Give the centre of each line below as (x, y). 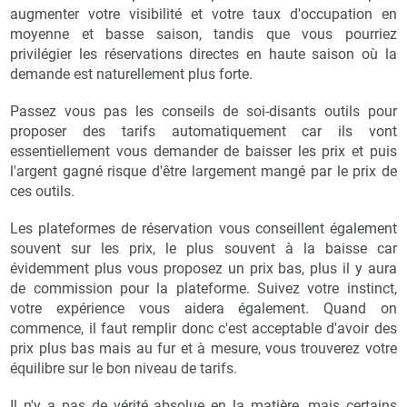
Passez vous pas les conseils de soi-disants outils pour (203, 112)
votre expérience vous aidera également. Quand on (203, 309)
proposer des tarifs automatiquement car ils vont (203, 132)
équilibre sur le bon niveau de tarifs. (124, 369)
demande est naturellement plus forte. (132, 74)
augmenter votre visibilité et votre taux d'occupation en (203, 15)
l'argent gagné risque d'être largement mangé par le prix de (203, 172)
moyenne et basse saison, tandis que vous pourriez (203, 35)
